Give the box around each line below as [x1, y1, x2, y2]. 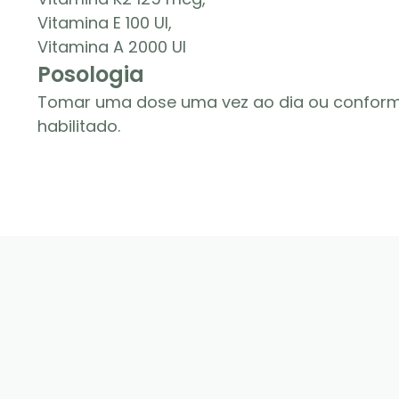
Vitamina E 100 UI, [37, 12, 172, 34]
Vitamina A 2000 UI [37, 36, 186, 58]
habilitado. [37, 115, 120, 137]
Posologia [37, 60, 144, 89]
